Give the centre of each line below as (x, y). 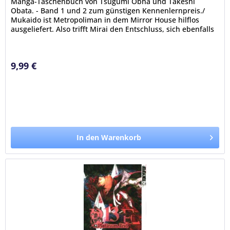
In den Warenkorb (109, 138)
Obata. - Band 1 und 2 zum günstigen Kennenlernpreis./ (108, 11)
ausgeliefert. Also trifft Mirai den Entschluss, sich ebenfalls (113, 29)
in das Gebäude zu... (46, 39)
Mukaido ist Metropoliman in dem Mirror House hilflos (105, 20)
